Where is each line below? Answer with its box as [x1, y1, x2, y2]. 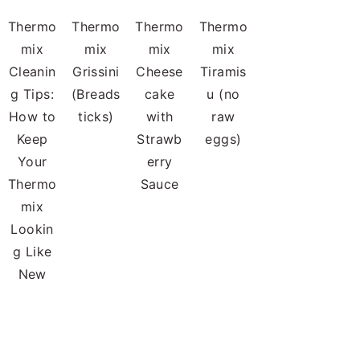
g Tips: [10, 86, 55, 103]
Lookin [10, 221, 54, 238]
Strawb [137, 131, 182, 148]
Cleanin [8, 63, 56, 80]
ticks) [78, 108, 114, 125]
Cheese [136, 63, 183, 80]
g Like [12, 243, 52, 260]
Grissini [72, 63, 120, 80]
